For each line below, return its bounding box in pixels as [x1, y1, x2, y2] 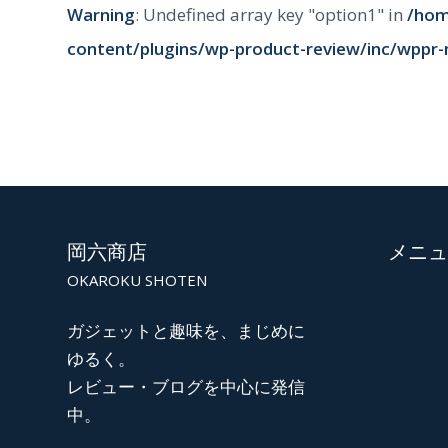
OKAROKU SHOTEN [67, 269, 207, 290]
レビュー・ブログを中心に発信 [67, 374, 305, 398]
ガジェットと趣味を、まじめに [67, 318, 305, 342]
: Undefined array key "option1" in [135, 3, 407, 27]
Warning [67, 3, 135, 27]
